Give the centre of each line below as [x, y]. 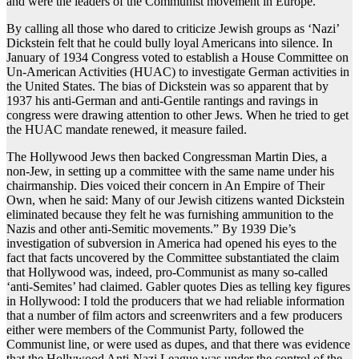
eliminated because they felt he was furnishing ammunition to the [170, 215]
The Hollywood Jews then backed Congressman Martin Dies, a [167, 157]
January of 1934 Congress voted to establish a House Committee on [177, 58]
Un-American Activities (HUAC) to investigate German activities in [178, 72]
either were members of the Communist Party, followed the [155, 330]
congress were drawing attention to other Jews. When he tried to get [177, 115]
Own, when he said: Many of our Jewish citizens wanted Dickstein [175, 200]
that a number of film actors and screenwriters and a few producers [174, 316]
